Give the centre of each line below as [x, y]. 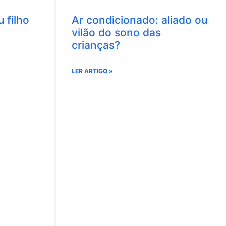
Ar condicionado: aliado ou [139, 20]
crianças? [97, 45]
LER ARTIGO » [92, 71]
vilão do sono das [116, 32]
